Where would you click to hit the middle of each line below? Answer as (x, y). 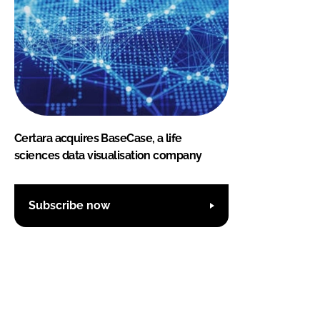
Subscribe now (69, 206)
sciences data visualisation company (108, 155)
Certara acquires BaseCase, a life (98, 138)
